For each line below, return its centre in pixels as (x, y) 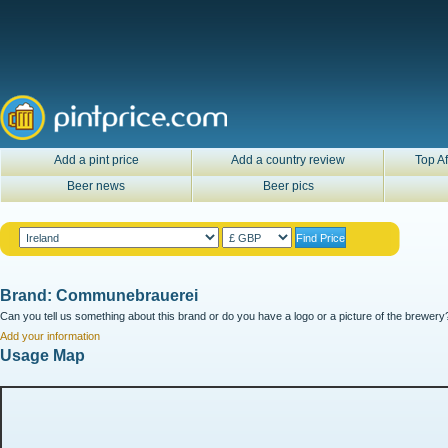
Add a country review (288, 160)
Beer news (96, 186)
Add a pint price (96, 160)
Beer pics (288, 186)
